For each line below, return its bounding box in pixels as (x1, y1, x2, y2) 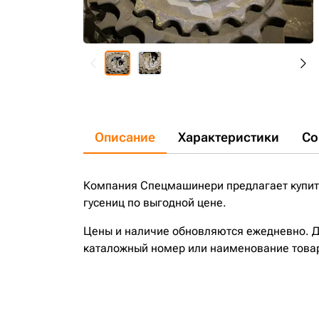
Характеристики (178, 130, 279, 145)
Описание (95, 130, 155, 145)
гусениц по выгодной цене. (83, 196, 226, 209)
